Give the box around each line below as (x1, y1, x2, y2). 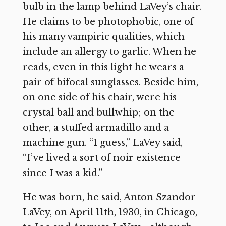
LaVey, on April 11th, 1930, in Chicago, (22, 206, 197, 218)
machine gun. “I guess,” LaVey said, (22, 137, 183, 148)
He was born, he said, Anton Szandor (22, 191, 196, 203)
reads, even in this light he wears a (22, 61, 184, 73)
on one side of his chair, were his (22, 91, 177, 103)
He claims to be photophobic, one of (22, 16, 194, 27)
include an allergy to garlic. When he (22, 46, 196, 58)
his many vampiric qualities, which (22, 31, 185, 42)
